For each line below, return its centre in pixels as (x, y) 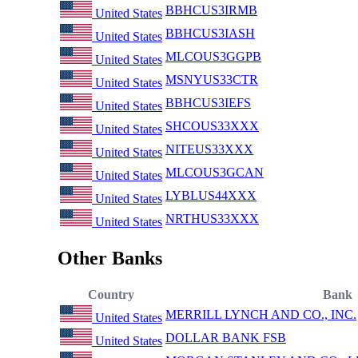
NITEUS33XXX (209, 149)
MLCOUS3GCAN (215, 173)
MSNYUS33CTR (212, 80)
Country (111, 294)
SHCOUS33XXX (212, 126)
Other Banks (110, 258)
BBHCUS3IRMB (211, 10)
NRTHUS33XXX (212, 219)
